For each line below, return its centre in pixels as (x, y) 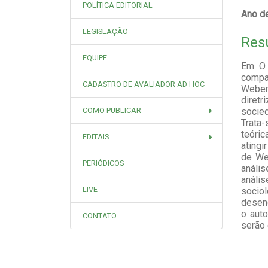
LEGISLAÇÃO (105, 31)
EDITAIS (96, 137)
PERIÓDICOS (103, 163)
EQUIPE (95, 58)
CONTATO (100, 216)
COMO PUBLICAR (112, 110)
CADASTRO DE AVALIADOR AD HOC (144, 84)
